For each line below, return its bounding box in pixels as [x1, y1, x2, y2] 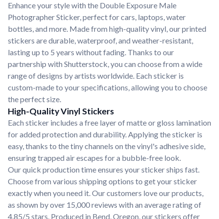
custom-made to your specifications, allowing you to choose [8, 83, 207, 92]
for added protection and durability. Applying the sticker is [8, 130, 202, 139]
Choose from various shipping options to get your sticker [8, 176, 197, 186]
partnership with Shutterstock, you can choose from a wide [8, 59, 202, 68]
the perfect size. [8, 94, 61, 104]
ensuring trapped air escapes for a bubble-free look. [8, 153, 181, 162]
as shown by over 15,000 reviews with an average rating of [8, 200, 201, 209]
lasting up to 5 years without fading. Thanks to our [8, 47, 174, 57]
